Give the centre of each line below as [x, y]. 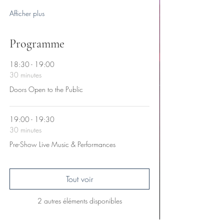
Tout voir [79, 179]
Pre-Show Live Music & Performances [62, 144]
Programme [37, 44]
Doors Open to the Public [46, 89]
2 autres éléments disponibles [79, 201]
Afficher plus [27, 13]
